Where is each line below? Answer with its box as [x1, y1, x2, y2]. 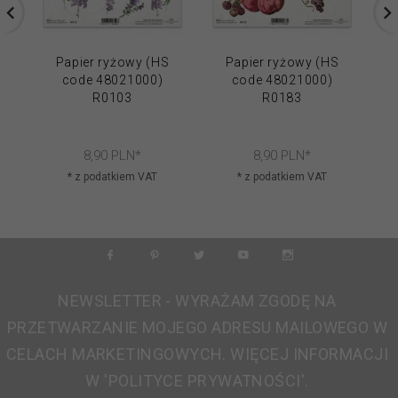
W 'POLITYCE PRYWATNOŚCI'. [85, 370, 309, 390]
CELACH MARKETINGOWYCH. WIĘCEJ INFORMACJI [6, 344, 388, 363]
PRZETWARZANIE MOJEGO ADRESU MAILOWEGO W [6, 317, 388, 337]
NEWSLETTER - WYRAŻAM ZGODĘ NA [58, 291, 337, 310]
